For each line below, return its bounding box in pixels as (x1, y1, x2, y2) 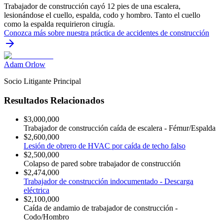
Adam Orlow (4, 60, 45, 69)
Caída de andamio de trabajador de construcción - (24, 204, 178, 213)
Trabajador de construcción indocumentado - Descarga (24, 177, 193, 186)
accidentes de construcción (126, 28, 209, 37)
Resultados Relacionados (4, 95, 104, 106)
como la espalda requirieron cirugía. (4, 19, 115, 28)
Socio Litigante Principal (4, 76, 81, 85)
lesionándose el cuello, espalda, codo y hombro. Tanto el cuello (4, 10, 200, 19)
